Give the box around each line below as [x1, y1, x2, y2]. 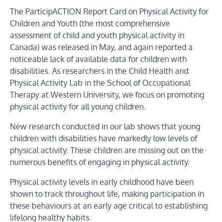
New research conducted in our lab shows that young [10, 121, 200, 131]
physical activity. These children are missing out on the [10, 145, 204, 155]
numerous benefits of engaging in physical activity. [10, 157, 190, 167]
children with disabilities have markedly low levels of [10, 133, 197, 143]
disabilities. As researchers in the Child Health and [10, 65, 188, 76]
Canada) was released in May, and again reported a [10, 42, 193, 52]
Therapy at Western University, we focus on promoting [10, 89, 204, 100]
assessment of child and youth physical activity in [10, 30, 184, 40]
